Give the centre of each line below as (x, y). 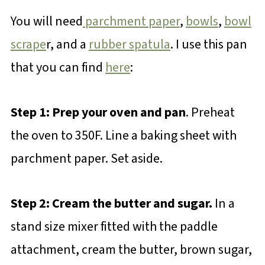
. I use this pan (209, 45)
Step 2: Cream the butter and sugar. (112, 204)
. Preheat (210, 113)
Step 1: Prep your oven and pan (98, 113)
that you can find (58, 68)
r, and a (67, 45)
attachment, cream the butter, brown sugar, (131, 250)
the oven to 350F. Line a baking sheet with (123, 136)
